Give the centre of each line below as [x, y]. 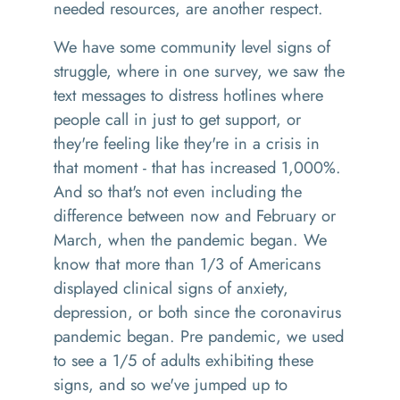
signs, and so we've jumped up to [171, 384]
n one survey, [218, 71]
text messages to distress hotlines [165, 95]
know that [87, 264]
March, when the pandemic [152, 240]
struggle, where [106, 71]
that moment [96, 167]
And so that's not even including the [178, 192]
